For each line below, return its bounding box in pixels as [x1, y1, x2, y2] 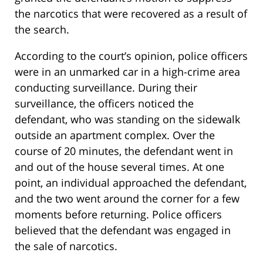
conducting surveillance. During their [15, 80, 197, 95]
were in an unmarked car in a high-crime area [15, 65, 240, 79]
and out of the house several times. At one [15, 160, 224, 174]
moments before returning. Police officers [15, 207, 222, 222]
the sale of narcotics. [15, 239, 117, 254]
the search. [15, 22, 69, 37]
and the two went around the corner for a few [15, 191, 240, 206]
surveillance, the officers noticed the [15, 96, 194, 111]
